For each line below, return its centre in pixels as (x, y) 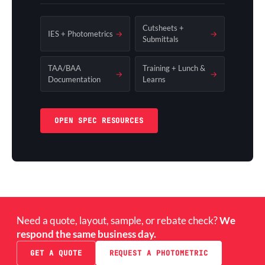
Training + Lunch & (174, 68)
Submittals (161, 39)
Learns (154, 80)
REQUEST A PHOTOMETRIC (159, 253)
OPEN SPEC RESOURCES (99, 121)
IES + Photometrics (80, 33)
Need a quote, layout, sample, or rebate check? (118, 221)
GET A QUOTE (56, 253)
